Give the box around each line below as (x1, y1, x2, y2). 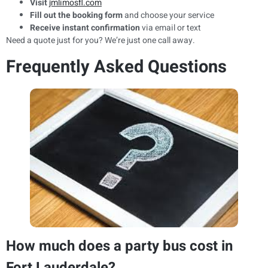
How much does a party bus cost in (6, 235, 233, 257)
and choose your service (123, 8, 214, 22)
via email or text (140, 21, 201, 34)
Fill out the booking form (30, 8, 123, 22)
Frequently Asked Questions (6, 54, 227, 80)
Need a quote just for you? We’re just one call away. (6, 33, 195, 47)
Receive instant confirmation (30, 21, 140, 34)
